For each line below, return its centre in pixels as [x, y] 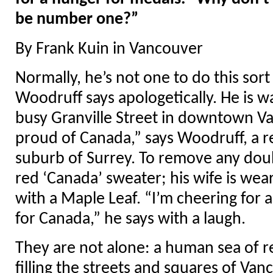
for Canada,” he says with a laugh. [130, 220]
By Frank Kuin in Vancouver [109, 49]
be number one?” [77, 20]
